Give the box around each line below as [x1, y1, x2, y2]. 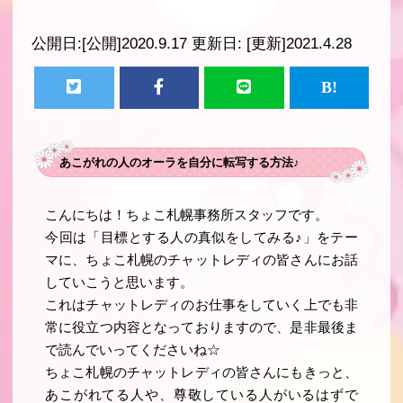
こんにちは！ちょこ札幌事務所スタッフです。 [45, 208, 329, 223]
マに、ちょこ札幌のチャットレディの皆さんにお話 [45, 253, 358, 268]
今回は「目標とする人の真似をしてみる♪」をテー [45, 230, 358, 246]
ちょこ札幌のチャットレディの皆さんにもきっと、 [45, 365, 358, 381]
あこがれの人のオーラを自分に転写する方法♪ [58, 156, 300, 170]
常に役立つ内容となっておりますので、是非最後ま [45, 320, 358, 336]
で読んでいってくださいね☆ [45, 343, 221, 358]
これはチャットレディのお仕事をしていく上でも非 [45, 298, 358, 313]
